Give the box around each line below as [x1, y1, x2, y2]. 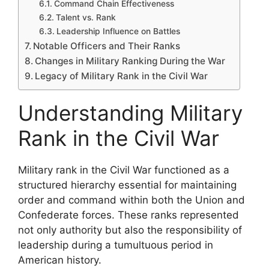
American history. [18, 253, 101, 266]
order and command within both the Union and [18, 193, 245, 206]
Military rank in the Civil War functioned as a [18, 163, 229, 176]
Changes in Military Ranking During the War [35, 55, 226, 67]
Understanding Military [18, 100, 243, 125]
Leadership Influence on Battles [56, 26, 180, 36]
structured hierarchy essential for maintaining [18, 178, 237, 191]
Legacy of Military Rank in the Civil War [35, 70, 208, 82]
